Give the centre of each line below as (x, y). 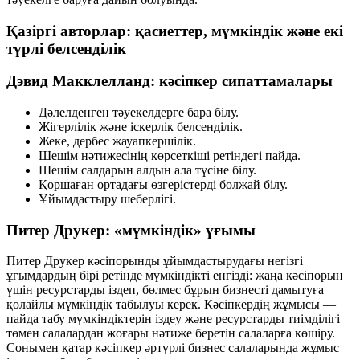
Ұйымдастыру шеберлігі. (107, 198)
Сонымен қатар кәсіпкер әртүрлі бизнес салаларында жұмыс (173, 348)
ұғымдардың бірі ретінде (76, 276)
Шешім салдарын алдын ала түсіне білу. (147, 170)
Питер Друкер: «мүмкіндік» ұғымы (131, 230)
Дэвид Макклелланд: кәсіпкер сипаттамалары (170, 81)
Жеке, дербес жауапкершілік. (117, 141)
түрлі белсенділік (66, 48)
